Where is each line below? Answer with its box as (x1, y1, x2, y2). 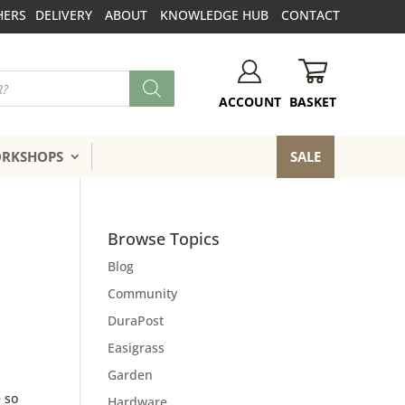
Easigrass (108, 338, 165, 356)
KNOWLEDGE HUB (159, 6, 268, 24)
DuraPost (108, 311, 165, 329)
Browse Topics (108, 227, 221, 250)
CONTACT (280, 6, 340, 24)
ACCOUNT (218, 93, 281, 111)
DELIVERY (34, 6, 92, 24)
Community (108, 284, 178, 302)
